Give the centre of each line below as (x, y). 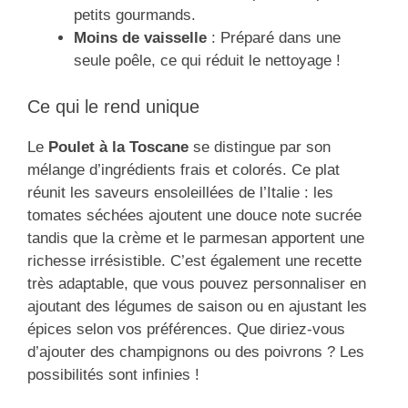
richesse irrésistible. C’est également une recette (194, 260)
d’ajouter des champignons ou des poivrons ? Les (196, 352)
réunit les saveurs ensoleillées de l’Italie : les (180, 192)
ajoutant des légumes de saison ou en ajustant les (197, 306)
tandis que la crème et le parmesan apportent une (196, 238)
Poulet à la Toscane (118, 147)
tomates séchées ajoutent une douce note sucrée (194, 215)
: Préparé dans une (274, 38)
